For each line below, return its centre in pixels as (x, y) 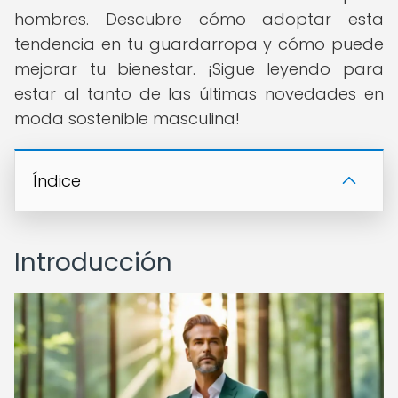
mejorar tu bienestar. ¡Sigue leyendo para (199, 69)
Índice (57, 181)
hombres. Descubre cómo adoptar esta (199, 19)
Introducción (93, 263)
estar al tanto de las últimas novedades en (199, 94)
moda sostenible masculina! (127, 119)
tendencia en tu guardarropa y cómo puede (199, 44)
